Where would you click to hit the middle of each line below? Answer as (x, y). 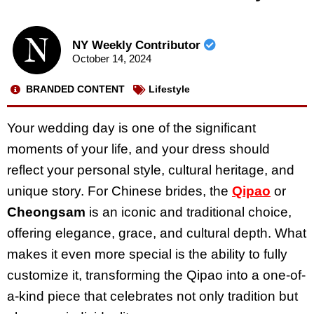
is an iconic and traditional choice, (189, 212)
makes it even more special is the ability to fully (147, 254)
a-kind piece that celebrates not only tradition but (152, 296)
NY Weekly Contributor (138, 46)
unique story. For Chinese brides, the (118, 191)
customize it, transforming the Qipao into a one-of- (156, 275)
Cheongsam (46, 212)
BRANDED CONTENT (75, 89)
